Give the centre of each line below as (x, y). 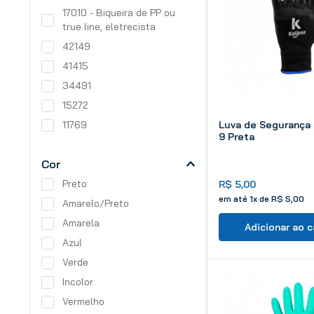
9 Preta (236, 137)
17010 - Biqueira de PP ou (118, 12)
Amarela (81, 223)
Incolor (77, 281)
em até (234, 199)
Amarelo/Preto (95, 203)
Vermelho (83, 301)
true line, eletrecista (109, 26)
